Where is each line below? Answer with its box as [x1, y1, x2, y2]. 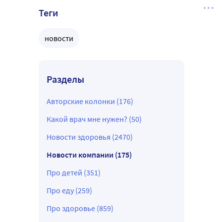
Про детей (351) [47, 167, 101, 178]
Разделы [47, 73, 84, 86]
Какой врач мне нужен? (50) [47, 114, 142, 124]
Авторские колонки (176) [47, 96, 133, 107]
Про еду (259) [47, 185, 92, 196]
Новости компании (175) [47, 150, 132, 160]
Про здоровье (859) [47, 203, 113, 214]
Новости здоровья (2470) [47, 132, 133, 142]
